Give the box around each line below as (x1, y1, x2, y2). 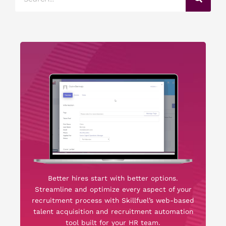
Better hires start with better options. (48, 174, 178, 183)
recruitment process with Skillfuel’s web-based (32, 196, 194, 205)
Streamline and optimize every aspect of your (34, 185, 192, 194)
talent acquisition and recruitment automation (33, 207, 193, 216)
